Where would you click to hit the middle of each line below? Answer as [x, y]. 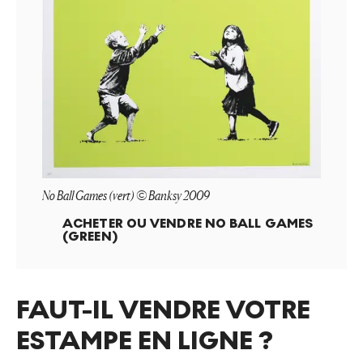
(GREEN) [90, 237]
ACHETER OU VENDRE [132, 224]
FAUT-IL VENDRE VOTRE [163, 311]
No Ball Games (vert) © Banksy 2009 [126, 196]
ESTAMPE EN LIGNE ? [145, 342]
